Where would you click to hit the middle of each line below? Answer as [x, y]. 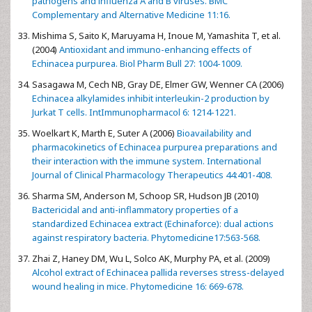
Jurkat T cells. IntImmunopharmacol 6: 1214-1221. [134, 112]
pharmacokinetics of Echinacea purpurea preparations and [155, 147]
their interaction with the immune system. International [147, 161]
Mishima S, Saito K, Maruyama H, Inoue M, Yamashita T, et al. [156, 35]
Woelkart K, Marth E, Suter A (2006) [103, 133]
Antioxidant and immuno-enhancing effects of [154, 49]
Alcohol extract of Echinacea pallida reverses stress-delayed [158, 272]
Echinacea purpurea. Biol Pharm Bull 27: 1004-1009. [137, 63]
